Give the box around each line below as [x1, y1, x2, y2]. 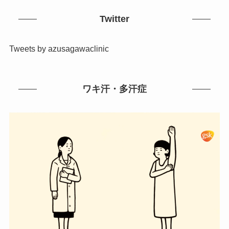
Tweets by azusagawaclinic [9, 43, 109, 53]
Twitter [100, 14, 129, 25]
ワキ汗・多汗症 [82, 84, 147, 95]
